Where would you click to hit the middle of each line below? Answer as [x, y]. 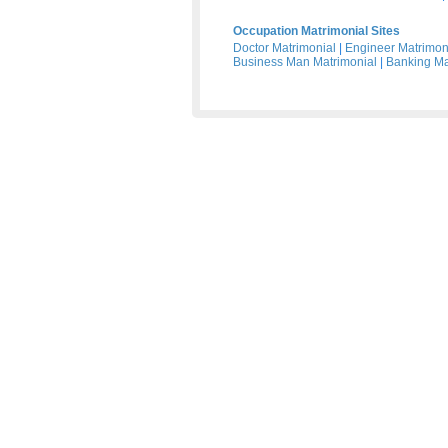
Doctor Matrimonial [284, 48]
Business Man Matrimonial [305, 62]
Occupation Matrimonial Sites [316, 31]
